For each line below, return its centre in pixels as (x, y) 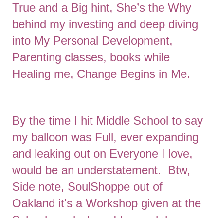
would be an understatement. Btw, (101, 170)
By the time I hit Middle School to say (108, 120)
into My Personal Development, (92, 41)
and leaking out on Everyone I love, (102, 154)
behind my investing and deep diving (105, 24)
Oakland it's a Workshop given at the (107, 203)
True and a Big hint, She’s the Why (102, 8)
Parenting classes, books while (91, 57)
